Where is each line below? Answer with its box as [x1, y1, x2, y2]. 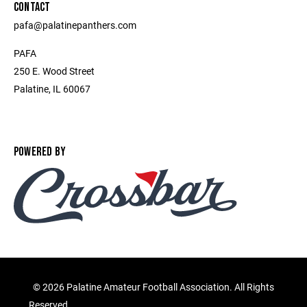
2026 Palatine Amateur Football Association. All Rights [42, 280, 274, 293]
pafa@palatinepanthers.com [14, 18, 136, 32]
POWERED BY [14, 144, 66, 159]
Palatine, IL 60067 [14, 82, 90, 95]
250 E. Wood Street [14, 64, 95, 77]
